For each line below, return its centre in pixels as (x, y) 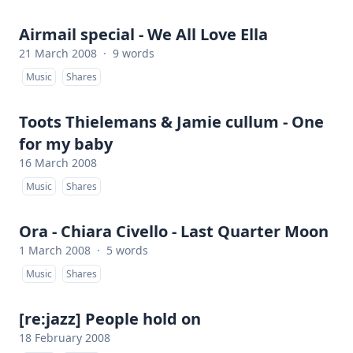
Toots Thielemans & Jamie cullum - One (171, 122)
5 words (127, 250)
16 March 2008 (58, 163)
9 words (134, 53)
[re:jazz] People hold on (110, 319)
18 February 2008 (65, 338)
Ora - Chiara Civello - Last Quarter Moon (174, 231)
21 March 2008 (58, 53)
